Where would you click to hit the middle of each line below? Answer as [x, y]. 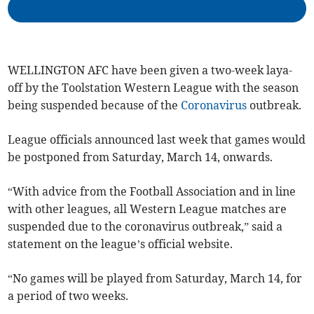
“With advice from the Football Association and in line [152, 191]
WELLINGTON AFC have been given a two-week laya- [150, 70]
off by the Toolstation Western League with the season [153, 87]
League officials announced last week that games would [157, 139]
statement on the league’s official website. [121, 244]
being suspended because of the [95, 105]
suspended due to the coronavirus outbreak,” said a [145, 226]
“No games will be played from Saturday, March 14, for [155, 278]
